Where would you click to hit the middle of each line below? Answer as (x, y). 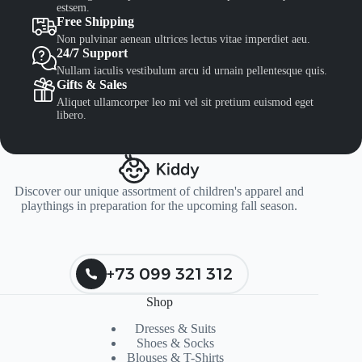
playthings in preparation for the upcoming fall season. (160, 205)
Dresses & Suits (176, 328)
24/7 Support (92, 53)
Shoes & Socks (176, 343)
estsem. (73, 8)
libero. (72, 116)
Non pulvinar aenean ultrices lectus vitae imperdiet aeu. (183, 40)
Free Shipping (95, 22)
